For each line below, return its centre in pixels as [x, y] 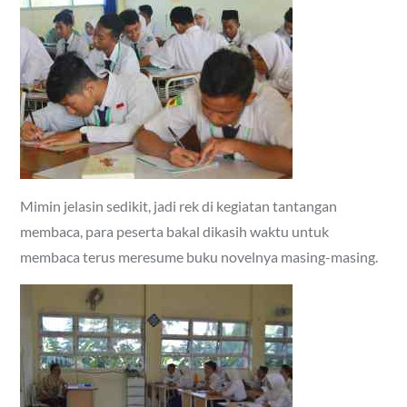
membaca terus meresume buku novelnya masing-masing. [199, 256]
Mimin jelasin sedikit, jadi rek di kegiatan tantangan [179, 205]
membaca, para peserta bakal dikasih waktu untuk [175, 231]
